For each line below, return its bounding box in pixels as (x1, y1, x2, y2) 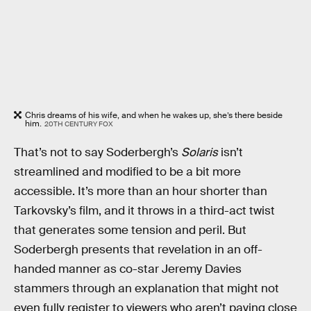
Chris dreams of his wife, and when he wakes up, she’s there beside (25, 110, 283, 121)
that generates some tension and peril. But (14, 222, 246, 237)
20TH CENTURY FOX (44, 119, 113, 129)
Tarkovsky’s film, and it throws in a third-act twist (14, 203, 275, 218)
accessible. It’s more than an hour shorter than (14, 183, 267, 199)
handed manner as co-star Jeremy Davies (14, 261, 242, 276)
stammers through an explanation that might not (14, 280, 279, 296)
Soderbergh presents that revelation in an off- (14, 242, 262, 257)
